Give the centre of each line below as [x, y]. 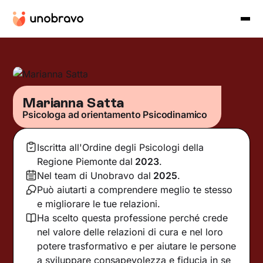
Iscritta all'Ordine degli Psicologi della [121, 147]
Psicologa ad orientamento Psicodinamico [115, 114]
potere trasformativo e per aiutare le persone [137, 246]
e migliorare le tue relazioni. [99, 203]
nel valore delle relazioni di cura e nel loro [130, 232]
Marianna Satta [73, 102]
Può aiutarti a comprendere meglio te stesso [135, 189]
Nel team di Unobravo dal [94, 175]
